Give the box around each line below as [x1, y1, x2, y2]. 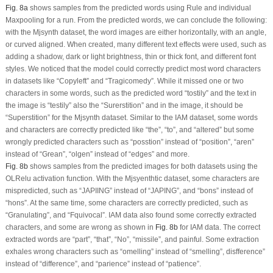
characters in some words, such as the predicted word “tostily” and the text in [5, 89, 257, 98]
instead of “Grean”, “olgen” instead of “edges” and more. [5, 150, 190, 159]
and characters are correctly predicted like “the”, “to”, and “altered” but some [5, 126, 254, 135]
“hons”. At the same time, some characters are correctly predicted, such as [5, 199, 248, 208]
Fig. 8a [5, 4, 28, 13]
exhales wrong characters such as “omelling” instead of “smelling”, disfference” [5, 247, 265, 257]
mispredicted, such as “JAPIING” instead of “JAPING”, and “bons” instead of [5, 186, 253, 196]
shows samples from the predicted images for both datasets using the [27, 162, 258, 171]
